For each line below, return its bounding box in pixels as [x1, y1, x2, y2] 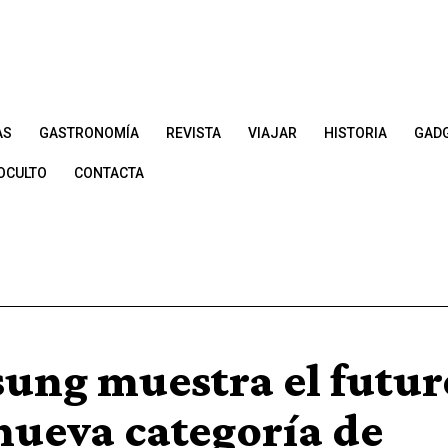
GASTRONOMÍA [38, 124, 139, 141]
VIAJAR [247, 124, 297, 141]
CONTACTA [73, 164, 144, 181]
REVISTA [165, 124, 221, 141]
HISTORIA [323, 124, 387, 141]
